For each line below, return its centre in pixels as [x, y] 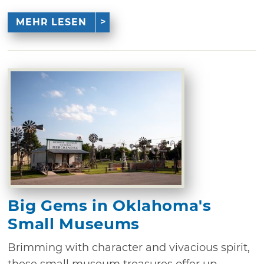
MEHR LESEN [51, 22]
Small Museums [74, 224]
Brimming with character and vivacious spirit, [129, 247]
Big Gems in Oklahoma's [110, 205]
